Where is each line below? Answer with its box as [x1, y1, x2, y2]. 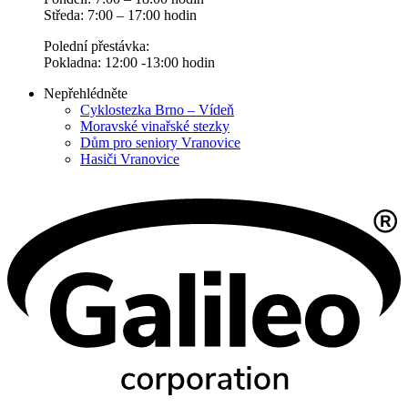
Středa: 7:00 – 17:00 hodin [44, 6, 197, 23]
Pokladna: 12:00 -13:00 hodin [44, 54, 215, 70]
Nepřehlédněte [44, 85, 127, 101]
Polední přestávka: [44, 37, 149, 54]
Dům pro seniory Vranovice [80, 134, 240, 150]
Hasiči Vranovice [80, 150, 179, 167]
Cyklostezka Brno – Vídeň [80, 101, 234, 117]
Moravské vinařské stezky [80, 117, 229, 134]
